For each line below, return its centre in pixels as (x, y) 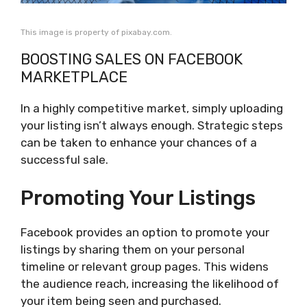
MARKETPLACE (74, 77)
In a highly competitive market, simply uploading (152, 108)
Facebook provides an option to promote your (145, 233)
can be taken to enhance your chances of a (139, 142)
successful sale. (64, 159)
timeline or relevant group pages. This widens (145, 267)
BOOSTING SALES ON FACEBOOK (132, 59)
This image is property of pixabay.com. (96, 32)
